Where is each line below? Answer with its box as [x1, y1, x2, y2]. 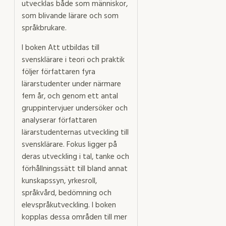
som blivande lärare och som [22, 10, 119, 23]
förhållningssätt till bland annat [22, 163, 128, 176]
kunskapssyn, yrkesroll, [22, 175, 97, 188]
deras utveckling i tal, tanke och [22, 151, 129, 163]
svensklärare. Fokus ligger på [22, 139, 117, 151]
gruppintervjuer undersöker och [22, 102, 128, 115]
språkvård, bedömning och [22, 187, 111, 200]
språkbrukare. [22, 22, 67, 35]
